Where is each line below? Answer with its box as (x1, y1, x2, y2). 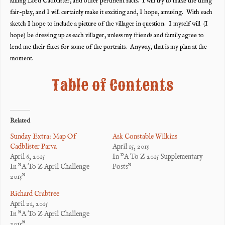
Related (10, 117, 30, 125)
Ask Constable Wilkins (113, 132, 177, 141)
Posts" (113, 162, 132, 171)
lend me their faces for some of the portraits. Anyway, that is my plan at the (10, 43, 207, 52)
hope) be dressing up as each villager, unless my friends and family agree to (10, 32, 204, 40)
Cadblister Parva (10, 142, 57, 151)
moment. (10, 55, 34, 63)
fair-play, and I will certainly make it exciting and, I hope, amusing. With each (10, 9, 212, 17)
